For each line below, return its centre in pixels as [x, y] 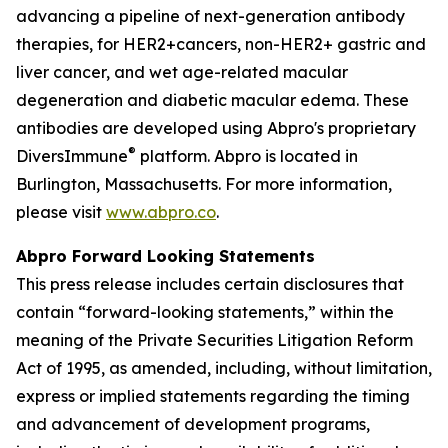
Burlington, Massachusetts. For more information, [204, 183]
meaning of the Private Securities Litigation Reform [214, 339]
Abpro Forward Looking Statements [165, 255]
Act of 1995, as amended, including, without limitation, [224, 367]
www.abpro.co [161, 211]
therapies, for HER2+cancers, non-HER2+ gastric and [221, 43]
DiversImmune [72, 155]
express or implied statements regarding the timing [213, 395]
